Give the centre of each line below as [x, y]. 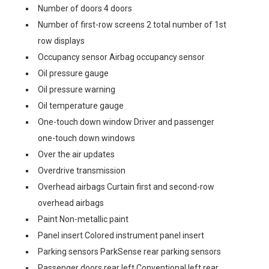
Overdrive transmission [82, 171]
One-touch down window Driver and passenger [126, 122]
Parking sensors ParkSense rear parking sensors [129, 252]
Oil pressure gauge [73, 73]
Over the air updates [76, 154]
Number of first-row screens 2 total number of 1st [132, 25]
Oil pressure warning [77, 89]
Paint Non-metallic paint [83, 219]
